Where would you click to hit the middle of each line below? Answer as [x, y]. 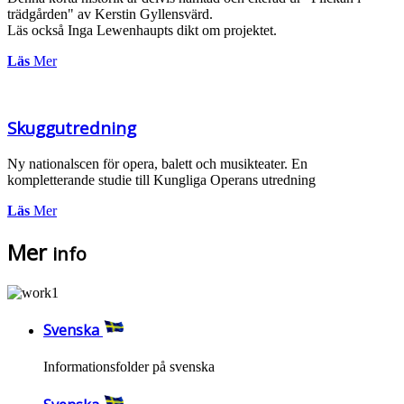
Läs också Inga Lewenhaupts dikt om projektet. [142, 30]
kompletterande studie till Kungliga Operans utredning [161, 179]
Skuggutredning [72, 128]
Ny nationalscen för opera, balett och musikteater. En [157, 163]
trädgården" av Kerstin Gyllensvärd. [110, 14]
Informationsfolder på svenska [129, 367]
